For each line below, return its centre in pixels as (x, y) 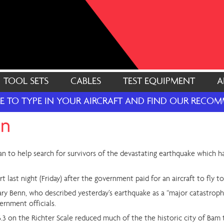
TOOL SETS (26, 82)
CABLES (86, 82)
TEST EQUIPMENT (159, 82)
